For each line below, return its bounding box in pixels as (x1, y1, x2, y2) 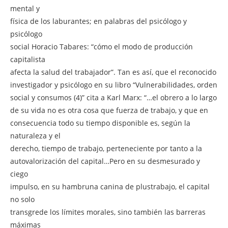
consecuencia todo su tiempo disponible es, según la (10, 118, 190, 128)
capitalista (10, 54, 45, 64)
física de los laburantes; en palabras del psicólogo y (10, 16, 187, 26)
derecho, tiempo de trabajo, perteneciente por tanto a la (10, 143, 202, 153)
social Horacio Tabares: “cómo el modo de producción (10, 41, 193, 51)
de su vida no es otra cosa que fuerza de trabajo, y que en (10, 105, 208, 115)
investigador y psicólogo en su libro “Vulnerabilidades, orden (10, 79, 217, 90)
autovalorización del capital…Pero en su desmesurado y (10, 156, 200, 166)
